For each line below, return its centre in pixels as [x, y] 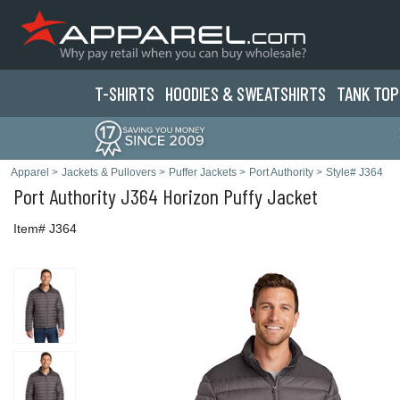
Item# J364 [45, 229]
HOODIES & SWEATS [227, 93]
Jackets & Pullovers [109, 172]
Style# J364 [354, 172]
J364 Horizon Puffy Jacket [217, 196]
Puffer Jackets [203, 172]
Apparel [30, 172]
